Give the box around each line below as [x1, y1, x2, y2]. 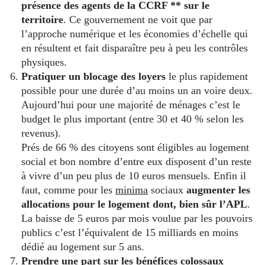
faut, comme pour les [21, 183, 112, 196]
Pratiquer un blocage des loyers [21, 70, 166, 82]
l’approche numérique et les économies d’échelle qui [21, 27, 248, 40]
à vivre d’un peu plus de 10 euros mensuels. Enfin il [21, 169, 246, 182]
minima [115, 183, 148, 196]
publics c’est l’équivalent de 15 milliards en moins [21, 226, 238, 238]
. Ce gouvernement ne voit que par [63, 13, 212, 25]
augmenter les [186, 183, 250, 196]
